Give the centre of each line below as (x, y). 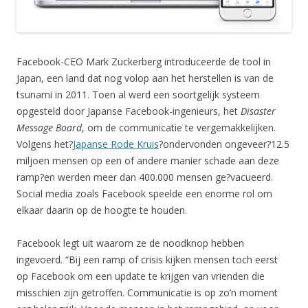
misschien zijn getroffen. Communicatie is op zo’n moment (147, 293)
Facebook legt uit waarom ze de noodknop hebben (130, 243)
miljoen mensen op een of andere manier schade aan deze (148, 161)
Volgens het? (45, 144)
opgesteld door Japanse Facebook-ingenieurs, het (129, 111)
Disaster (258, 111)
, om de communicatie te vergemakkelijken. (179, 128)
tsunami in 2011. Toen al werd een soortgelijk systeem (138, 95)
